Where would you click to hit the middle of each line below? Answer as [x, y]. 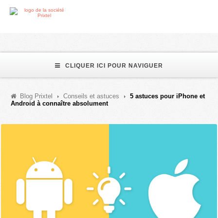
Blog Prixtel [36, 96]
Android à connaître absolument [60, 103]
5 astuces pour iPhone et [168, 96]
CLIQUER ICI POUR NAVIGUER [114, 66]
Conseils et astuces [91, 96]
